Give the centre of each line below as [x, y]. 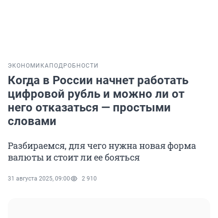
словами [32, 121]
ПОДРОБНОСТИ [74, 66]
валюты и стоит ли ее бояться [74, 157]
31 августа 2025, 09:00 [39, 179]
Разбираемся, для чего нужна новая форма [102, 146]
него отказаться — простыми [89, 108]
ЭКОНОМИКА [28, 66]
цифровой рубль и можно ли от [96, 94]
